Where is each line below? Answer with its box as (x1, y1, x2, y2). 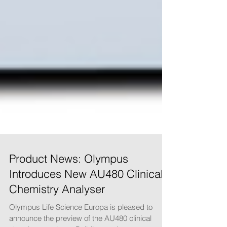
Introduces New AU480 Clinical (9, 185, 163, 199)
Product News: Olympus (9, 170, 128, 184)
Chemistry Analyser (9, 200, 105, 214)
